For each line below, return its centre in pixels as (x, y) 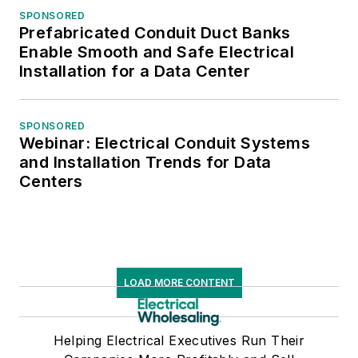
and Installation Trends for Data (145, 163)
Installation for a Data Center (135, 72)
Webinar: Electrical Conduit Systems (165, 143)
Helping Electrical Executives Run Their (179, 341)
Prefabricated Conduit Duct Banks (155, 33)
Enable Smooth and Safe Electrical (157, 52)
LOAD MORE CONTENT (179, 283)
